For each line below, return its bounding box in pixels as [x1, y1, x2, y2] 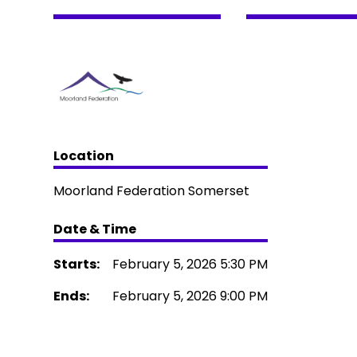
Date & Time [53, 220, 137, 238]
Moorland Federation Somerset [53, 182, 250, 200]
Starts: [53, 255, 100, 273]
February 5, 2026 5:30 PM [112, 255, 269, 273]
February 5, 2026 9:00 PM [112, 287, 269, 305]
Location [53, 147, 115, 165]
